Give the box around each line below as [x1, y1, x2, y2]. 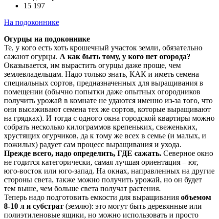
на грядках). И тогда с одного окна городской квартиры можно [4, 114, 215, 123]
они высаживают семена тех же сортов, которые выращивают [4, 105, 211, 114]
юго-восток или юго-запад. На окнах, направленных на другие [4, 167, 215, 175]
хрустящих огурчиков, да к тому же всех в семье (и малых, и [4, 131, 206, 140]
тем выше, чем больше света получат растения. [4, 184, 161, 193]
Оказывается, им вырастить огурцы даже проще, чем [4, 61, 181, 70]
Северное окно [161, 149, 213, 158]
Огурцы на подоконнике [4, 35, 90, 44]
